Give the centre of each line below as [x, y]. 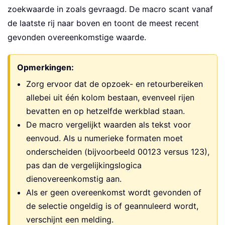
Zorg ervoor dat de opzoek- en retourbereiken [115, 84]
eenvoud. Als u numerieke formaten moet [104, 138]
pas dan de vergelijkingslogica [84, 165]
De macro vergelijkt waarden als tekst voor [108, 125]
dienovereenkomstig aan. [74, 179]
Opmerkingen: [45, 68]
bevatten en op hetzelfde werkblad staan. [105, 111]
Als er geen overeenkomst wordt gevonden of [114, 193]
